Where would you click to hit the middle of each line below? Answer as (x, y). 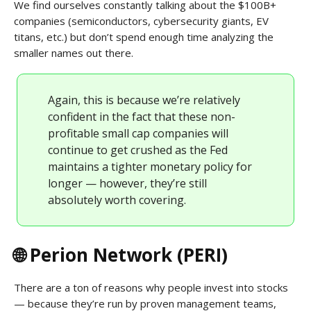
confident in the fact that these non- (142, 117)
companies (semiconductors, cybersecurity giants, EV (141, 21)
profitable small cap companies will (138, 133)
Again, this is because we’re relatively (144, 100)
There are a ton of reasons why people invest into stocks (151, 287)
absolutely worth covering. (117, 200)
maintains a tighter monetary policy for (150, 167)
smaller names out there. (74, 53)
